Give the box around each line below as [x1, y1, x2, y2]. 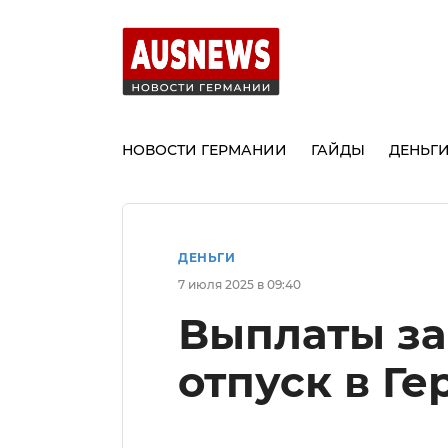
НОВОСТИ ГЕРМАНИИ [122, 140, 287, 159]
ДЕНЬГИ [178, 249, 235, 265]
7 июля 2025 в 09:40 [178, 276, 301, 292]
